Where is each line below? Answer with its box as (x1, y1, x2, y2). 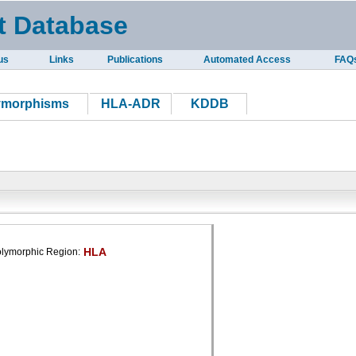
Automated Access (203, 54, 291, 65)
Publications (106, 54, 163, 65)
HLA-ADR (100, 97, 161, 110)
